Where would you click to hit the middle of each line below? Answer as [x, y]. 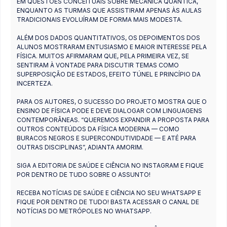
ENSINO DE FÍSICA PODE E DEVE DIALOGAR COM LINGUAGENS [109, 110]
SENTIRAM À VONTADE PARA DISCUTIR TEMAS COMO [98, 65]
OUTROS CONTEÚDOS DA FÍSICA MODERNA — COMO [98, 129]
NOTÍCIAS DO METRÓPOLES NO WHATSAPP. [84, 211]
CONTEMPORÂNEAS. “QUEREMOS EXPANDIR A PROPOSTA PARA [113, 120]
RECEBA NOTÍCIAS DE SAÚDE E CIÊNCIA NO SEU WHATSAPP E [109, 193]
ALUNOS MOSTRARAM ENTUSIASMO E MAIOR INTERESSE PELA [112, 47]
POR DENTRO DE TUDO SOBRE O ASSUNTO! [84, 174]
